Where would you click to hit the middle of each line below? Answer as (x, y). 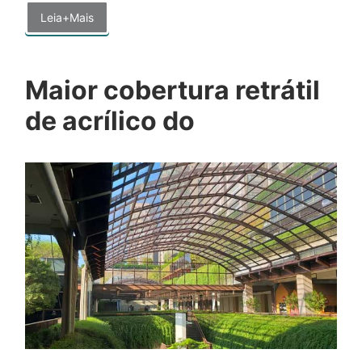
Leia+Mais (67, 17)
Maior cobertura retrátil (173, 90)
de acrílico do (110, 120)
